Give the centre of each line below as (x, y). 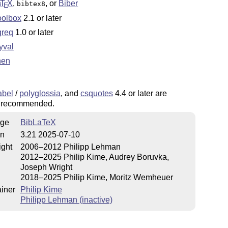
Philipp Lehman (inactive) (66, 200)
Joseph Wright (46, 167)
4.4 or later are (140, 93)
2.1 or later (41, 18)
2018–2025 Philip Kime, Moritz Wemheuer (96, 177)
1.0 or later (33, 32)
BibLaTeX (38, 122)
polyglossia (40, 93)
